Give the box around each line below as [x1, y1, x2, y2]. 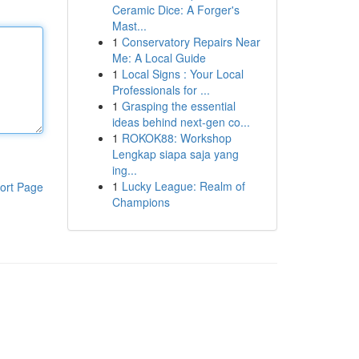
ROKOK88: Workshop [121, 130, 232, 146]
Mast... [111, 18, 147, 34]
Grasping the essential [121, 98, 236, 114]
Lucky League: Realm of [121, 178, 245, 194]
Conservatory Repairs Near [121, 34, 260, 50]
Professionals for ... [111, 82, 210, 98]
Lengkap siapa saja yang [111, 146, 239, 162]
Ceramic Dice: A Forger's [111, 2, 240, 18]
